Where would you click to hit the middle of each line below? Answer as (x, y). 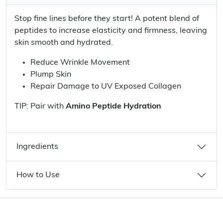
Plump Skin (51, 75)
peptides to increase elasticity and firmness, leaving (111, 31)
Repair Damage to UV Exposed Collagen (106, 87)
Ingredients (37, 147)
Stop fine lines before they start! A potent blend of (107, 19)
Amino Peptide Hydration (113, 107)
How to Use (38, 175)
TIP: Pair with (40, 107)
